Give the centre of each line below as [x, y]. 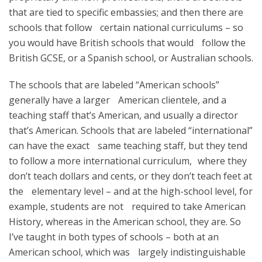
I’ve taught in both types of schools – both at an [114, 237]
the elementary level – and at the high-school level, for [131, 191]
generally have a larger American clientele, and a [118, 100]
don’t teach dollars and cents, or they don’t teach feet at [130, 176]
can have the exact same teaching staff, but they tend [128, 146]
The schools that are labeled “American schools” [114, 85]
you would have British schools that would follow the [127, 43]
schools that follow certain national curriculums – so [126, 27]
